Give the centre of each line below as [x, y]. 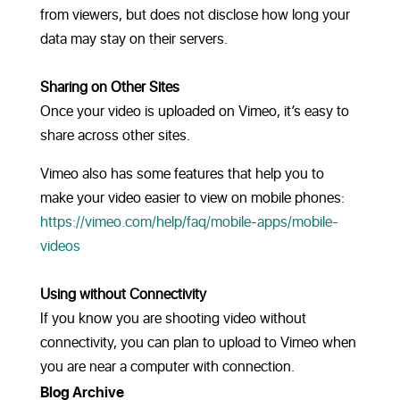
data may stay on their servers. [133, 40]
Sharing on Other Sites [109, 88]
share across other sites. [115, 136]
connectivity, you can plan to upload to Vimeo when [198, 343]
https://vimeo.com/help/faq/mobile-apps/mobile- [189, 223]
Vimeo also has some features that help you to [182, 175]
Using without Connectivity [123, 295]
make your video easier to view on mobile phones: [192, 199]
